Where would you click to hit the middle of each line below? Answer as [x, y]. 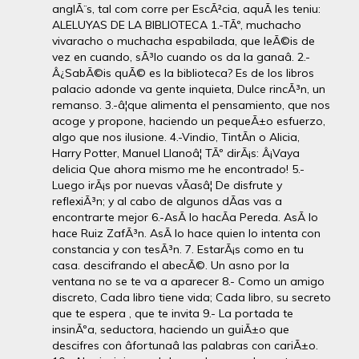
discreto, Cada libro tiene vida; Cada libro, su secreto [192, 297]
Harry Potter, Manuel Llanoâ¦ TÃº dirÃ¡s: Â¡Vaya [176, 153]
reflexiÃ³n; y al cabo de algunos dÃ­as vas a [167, 201]
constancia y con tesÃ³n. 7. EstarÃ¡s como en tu [178, 249]
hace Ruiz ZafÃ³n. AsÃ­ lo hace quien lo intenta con [186, 233]
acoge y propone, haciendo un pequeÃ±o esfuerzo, [189, 121]
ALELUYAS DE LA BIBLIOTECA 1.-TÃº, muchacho [177, 24]
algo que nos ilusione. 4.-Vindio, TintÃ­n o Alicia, [176, 137]
